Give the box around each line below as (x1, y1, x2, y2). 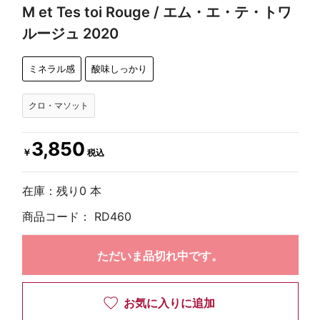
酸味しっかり (91, 63, 147, 74)
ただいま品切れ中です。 (97, 248, 223, 263)
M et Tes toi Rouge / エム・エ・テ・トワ (21, 3, 291, 21)
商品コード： (21, 209, 94, 224)
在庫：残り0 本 (21, 183, 101, 198)
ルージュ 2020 (21, 24, 119, 42)
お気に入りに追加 (123, 295, 215, 310)
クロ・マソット (28, 99, 89, 111)
